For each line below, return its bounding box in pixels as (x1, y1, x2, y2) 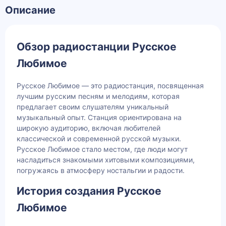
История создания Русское (17, 185, 161, 198)
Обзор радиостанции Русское (17, 40, 177, 53)
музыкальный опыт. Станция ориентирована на (17, 113, 182, 122)
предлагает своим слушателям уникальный (17, 102, 168, 111)
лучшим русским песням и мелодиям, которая (17, 92, 180, 101)
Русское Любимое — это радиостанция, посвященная (17, 81, 204, 90)
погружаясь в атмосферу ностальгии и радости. (17, 166, 185, 175)
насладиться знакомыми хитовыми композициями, (17, 155, 195, 164)
